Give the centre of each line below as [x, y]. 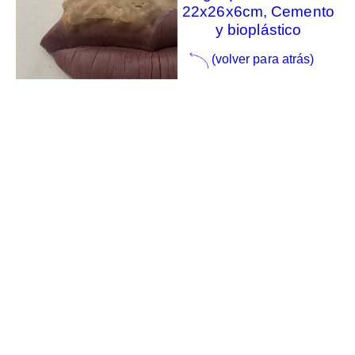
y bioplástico [258, 30]
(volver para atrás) [263, 59]
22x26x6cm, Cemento [258, 12]
